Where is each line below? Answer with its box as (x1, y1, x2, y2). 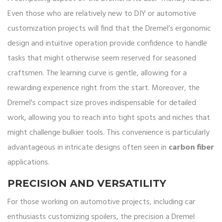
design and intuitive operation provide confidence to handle (7, 37, 207, 51)
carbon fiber (168, 141, 214, 155)
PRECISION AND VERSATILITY (7, 177, 166, 190)
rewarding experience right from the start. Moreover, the (7, 82, 200, 95)
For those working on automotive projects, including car (7, 196, 195, 209)
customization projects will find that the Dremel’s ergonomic (7, 22, 211, 36)
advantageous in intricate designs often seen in (7, 141, 168, 155)
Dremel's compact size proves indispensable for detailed (7, 97, 196, 110)
